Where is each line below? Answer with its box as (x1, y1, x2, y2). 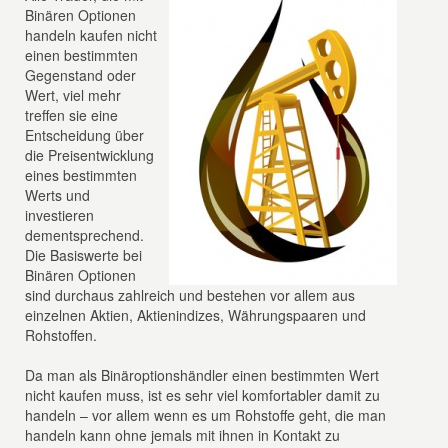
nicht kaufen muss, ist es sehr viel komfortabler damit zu (25, 385, 381, 405)
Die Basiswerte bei (25, 245, 143, 265)
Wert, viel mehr (25, 85, 122, 105)
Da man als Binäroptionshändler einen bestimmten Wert (25, 365, 380, 385)
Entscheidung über (25, 125, 145, 145)
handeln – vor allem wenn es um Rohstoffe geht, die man (25, 405, 387, 425)
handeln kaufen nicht (25, 25, 158, 45)
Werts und (25, 185, 91, 205)
